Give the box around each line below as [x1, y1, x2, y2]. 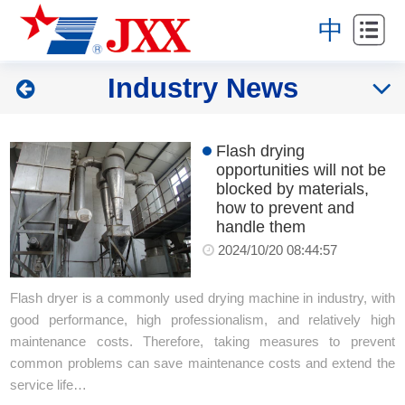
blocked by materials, [216, 179, 369, 198]
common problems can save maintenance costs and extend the [10, 354, 395, 371]
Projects [14, 137, 71, 154]
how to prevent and [216, 198, 354, 217]
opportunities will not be [216, 160, 386, 179]
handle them [216, 217, 306, 236]
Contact [14, 261, 68, 278]
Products [14, 95, 76, 112]
